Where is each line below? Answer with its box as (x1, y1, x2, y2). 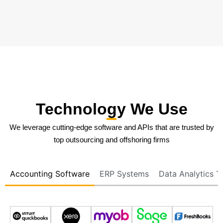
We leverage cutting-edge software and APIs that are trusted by (9, 122, 214, 131)
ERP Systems (100, 169, 149, 179)
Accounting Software (10, 169, 90, 179)
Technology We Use (35, 100, 188, 118)
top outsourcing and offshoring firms (53, 135, 170, 144)
